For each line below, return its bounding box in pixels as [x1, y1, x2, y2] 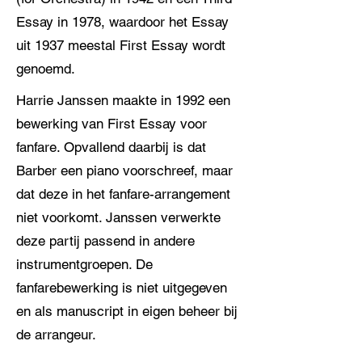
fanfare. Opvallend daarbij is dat [16, 139, 206, 155]
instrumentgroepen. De [16, 256, 153, 272]
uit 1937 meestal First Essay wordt [16, 37, 225, 53]
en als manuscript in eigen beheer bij [16, 303, 238, 319]
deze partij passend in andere [16, 233, 195, 249]
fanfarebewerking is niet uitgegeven [16, 280, 227, 296]
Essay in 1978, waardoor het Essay [16, 14, 229, 30]
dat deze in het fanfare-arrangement [16, 186, 230, 202]
